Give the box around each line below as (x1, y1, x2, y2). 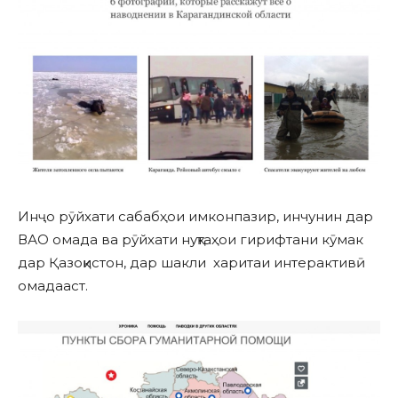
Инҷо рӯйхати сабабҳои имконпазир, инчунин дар (18, 208, 373, 226)
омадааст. (18, 277, 88, 295)
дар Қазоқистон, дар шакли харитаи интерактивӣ (18, 254, 365, 272)
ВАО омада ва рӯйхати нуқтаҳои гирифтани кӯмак (18, 231, 363, 249)
